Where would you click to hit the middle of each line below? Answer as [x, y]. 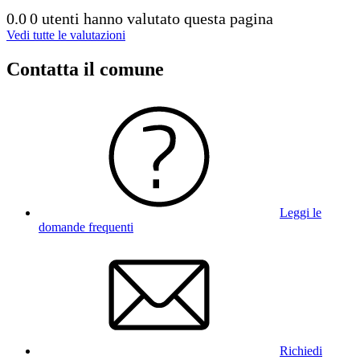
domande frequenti [86, 227]
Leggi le [301, 212]
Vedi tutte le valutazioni [66, 35]
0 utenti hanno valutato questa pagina [151, 18]
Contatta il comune [85, 69]
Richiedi [301, 350]
